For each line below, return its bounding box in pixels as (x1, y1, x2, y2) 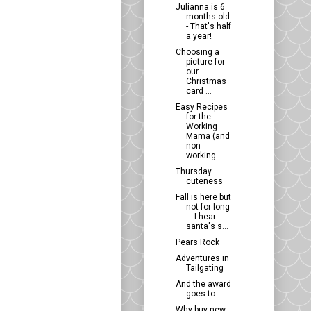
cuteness (185, 176, 223, 187)
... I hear (185, 212, 216, 222)
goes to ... (185, 289, 224, 299)
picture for (185, 57, 225, 67)
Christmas (185, 76, 226, 87)
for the (185, 112, 211, 122)
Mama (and (185, 131, 230, 142)
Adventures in (175, 253, 229, 264)
